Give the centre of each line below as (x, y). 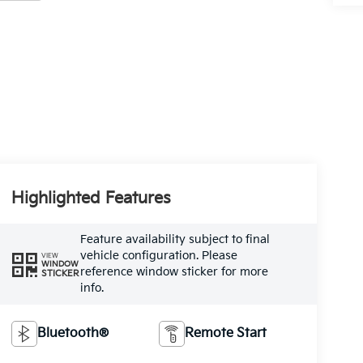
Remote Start (226, 334)
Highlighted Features (91, 199)
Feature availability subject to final (175, 240)
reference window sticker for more (174, 272)
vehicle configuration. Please (158, 256)
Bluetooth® (73, 334)
